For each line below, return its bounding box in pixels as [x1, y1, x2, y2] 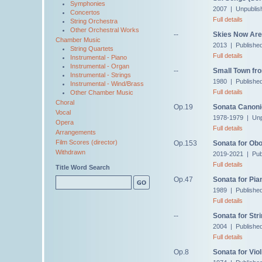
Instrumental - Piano [70, 54, 127, 61]
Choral [56, 99, 74, 106]
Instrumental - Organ [70, 63, 129, 70]
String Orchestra [70, 18, 118, 25]
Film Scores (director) [56, 139, 118, 146]
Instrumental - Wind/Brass [70, 80, 144, 87]
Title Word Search [56, 164, 110, 171]
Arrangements [56, 129, 96, 136]
